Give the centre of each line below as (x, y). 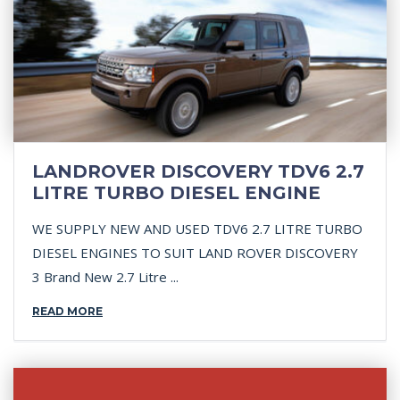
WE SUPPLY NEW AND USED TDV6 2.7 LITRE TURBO (197, 229)
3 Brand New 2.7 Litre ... (105, 277)
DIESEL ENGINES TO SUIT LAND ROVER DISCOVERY (195, 253)
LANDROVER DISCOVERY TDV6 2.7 (198, 171)
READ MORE (67, 311)
